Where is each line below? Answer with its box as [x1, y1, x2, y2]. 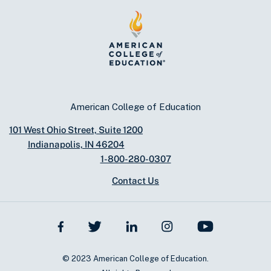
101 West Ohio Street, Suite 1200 [9, 125, 143, 135]
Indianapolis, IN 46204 [27, 139, 125, 150]
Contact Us [112, 175, 159, 186]
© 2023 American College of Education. [62, 253, 209, 263]
